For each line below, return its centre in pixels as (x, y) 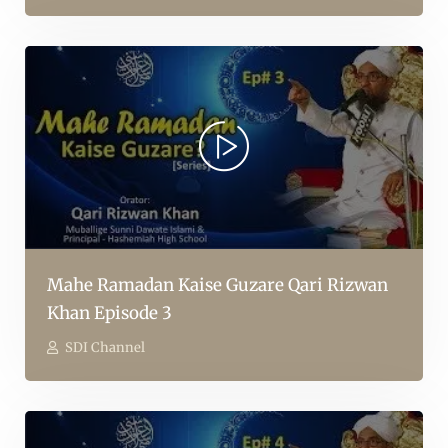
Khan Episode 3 (109, 313)
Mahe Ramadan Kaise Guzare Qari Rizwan (217, 285)
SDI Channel (105, 348)
